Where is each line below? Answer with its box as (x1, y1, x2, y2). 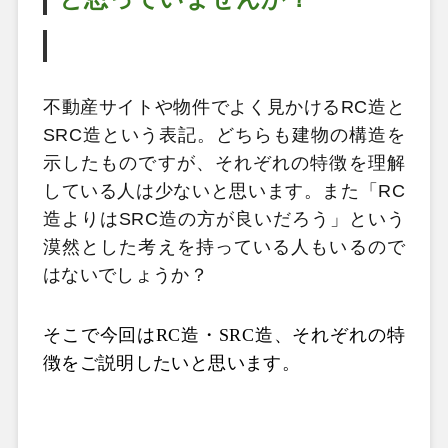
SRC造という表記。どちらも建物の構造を (42, 125, 406, 145)
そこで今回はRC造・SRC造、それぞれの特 (42, 324, 406, 345)
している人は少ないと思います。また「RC (42, 181, 406, 201)
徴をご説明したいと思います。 (42, 352, 300, 373)
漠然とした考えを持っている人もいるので (42, 237, 406, 257)
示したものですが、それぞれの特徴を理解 (42, 153, 406, 173)
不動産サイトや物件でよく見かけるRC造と (42, 97, 406, 117)
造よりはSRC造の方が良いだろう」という (42, 209, 406, 229)
